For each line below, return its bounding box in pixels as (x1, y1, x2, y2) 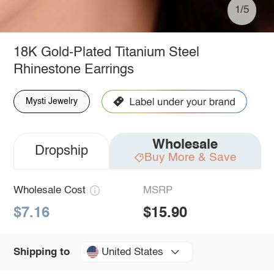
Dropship (34, 144, 88, 158)
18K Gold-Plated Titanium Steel (13, 45, 199, 59)
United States (101, 246, 163, 257)
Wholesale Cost (13, 185, 86, 196)
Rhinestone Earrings (13, 62, 134, 76)
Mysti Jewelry (25, 97, 78, 106)
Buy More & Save (144, 151, 237, 163)
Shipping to (13, 246, 70, 257)
